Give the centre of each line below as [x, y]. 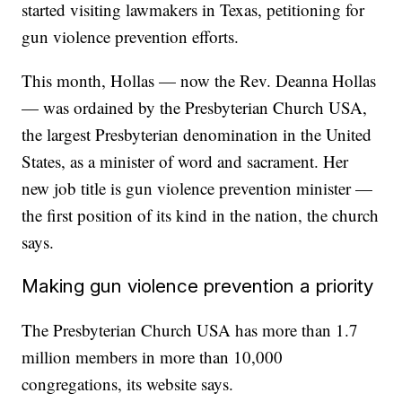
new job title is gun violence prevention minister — [197, 188]
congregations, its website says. [128, 384]
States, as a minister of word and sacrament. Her [185, 161]
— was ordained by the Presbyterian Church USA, [195, 107]
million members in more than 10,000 [153, 357]
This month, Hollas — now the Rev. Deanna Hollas [199, 80]
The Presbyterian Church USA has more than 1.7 [190, 330]
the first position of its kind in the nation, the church [201, 215]
